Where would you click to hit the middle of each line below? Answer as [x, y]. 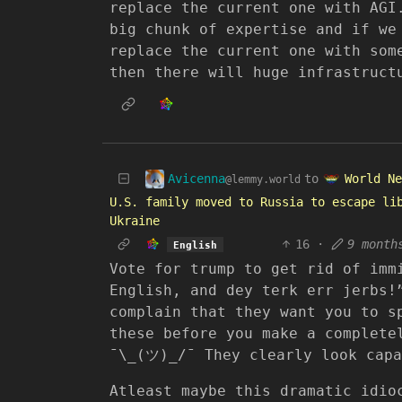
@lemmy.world [263, 179]
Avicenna [197, 178]
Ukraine [135, 221]
